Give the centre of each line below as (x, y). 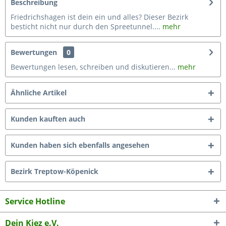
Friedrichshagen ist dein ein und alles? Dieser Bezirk (99, 17)
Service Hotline (35, 201)
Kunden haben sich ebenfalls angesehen (80, 145)
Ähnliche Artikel (39, 93)
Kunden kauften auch (48, 119)
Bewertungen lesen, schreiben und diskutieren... (93, 67)
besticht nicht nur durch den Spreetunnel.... (86, 26)
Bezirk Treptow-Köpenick (54, 171)
